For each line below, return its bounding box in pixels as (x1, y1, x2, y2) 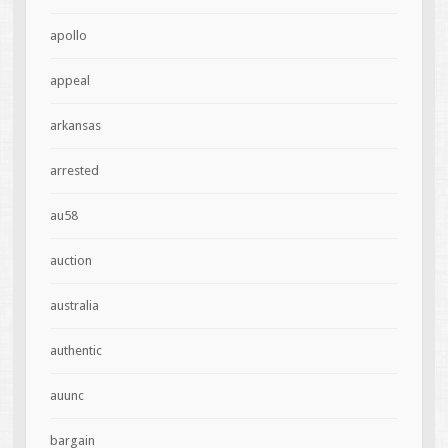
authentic (49, 342, 102, 358)
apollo (49, 27, 87, 43)
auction (49, 252, 92, 268)
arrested (49, 162, 99, 178)
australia (49, 297, 99, 313)
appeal (49, 72, 90, 88)
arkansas (49, 117, 101, 133)
